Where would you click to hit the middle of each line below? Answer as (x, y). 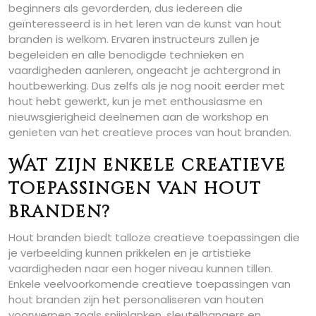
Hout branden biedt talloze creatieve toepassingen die (154, 238)
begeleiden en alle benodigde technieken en (126, 55)
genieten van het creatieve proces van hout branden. (150, 133)
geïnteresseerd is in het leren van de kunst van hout (145, 24)
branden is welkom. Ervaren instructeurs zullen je (134, 39)
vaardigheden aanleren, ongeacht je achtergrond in (145, 71)
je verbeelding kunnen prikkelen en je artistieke (130, 253)
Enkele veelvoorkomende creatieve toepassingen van (150, 284)
